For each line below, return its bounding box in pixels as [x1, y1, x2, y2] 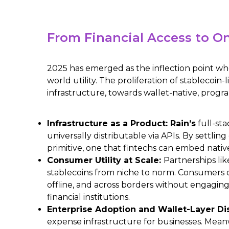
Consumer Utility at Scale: [47, 155, 164, 166]
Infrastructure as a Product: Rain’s [47, 119, 196, 129]
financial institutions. [47, 192, 130, 202]
